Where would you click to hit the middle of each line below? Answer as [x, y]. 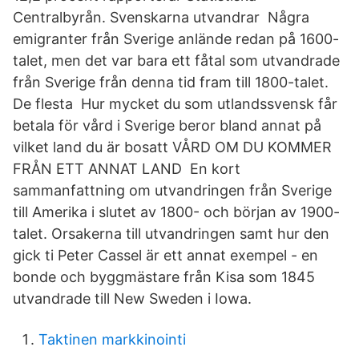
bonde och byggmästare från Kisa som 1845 [164, 277]
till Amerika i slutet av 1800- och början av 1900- [176, 212]
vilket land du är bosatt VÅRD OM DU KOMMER [172, 147]
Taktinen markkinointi [112, 339]
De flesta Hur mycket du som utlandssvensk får [175, 104]
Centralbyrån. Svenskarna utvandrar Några [161, 17]
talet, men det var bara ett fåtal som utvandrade [176, 61]
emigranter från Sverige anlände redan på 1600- [176, 39]
